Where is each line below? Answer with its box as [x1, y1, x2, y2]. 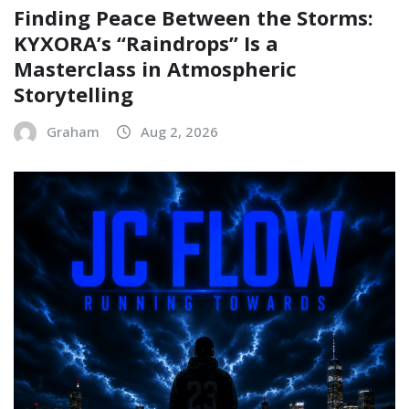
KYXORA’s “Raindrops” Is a [14, 29, 278, 58]
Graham [47, 122, 100, 142]
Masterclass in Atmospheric [14, 55, 297, 83]
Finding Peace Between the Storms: [14, 4, 373, 32]
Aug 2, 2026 [141, 122, 218, 142]
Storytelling [14, 80, 133, 109]
